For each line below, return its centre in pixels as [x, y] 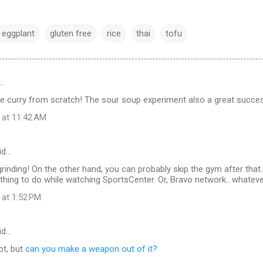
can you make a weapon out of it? [91, 249]
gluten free [71, 33]
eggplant [18, 33]
